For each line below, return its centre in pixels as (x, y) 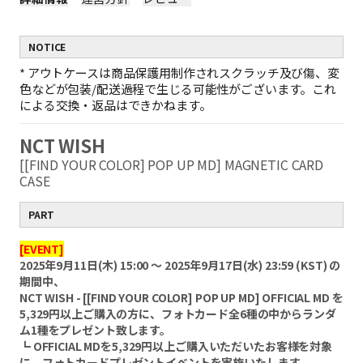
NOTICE (47, 47)
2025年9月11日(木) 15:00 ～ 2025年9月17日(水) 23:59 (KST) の (180, 265)
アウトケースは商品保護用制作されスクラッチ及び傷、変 (183, 73)
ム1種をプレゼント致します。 (96, 330)
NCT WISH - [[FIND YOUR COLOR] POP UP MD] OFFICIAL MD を (181, 297)
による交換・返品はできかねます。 (115, 105)
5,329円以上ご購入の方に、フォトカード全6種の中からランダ (178, 314)
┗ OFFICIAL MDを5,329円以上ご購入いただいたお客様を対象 (176, 346)
